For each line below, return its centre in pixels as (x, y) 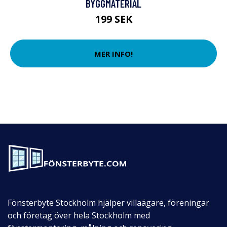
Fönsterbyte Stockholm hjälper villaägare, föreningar (108, 203)
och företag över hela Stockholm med (79, 216)
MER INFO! (113, 53)
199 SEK (113, 19)
